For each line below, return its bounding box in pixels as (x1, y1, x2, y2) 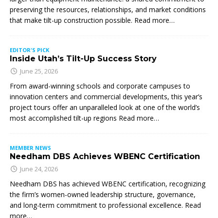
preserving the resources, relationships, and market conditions (10, 4, 206, 14)
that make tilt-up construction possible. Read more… (10, 15, 175, 25)
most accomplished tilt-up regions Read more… (10, 113, 159, 123)
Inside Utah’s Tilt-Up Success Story (10, 54, 157, 63)
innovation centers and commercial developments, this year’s (10, 91, 202, 101)
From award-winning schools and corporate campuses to (10, 81, 190, 91)
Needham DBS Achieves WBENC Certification (10, 151, 200, 161)
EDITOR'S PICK (10, 46, 49, 54)
